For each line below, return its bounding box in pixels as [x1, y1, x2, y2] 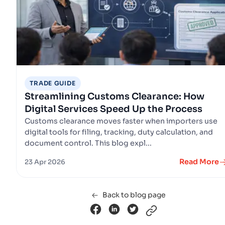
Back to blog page [102, 190, 166, 200]
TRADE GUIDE [30, 79, 76, 87]
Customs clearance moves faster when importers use [25, 117, 217, 126]
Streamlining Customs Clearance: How [25, 91, 204, 102]
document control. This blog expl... [25, 139, 152, 148]
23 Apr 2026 [25, 158, 65, 167]
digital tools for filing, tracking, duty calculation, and [25, 128, 213, 137]
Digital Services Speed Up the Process [25, 103, 202, 115]
